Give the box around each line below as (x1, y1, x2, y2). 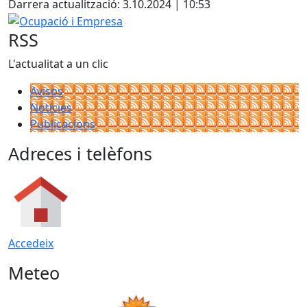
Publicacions (30, 116, 95, 132)
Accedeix (8, 236, 53, 251)
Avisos (30, 84, 63, 99)
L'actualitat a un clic (8, 56, 108, 72)
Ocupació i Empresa (8, 12, 111, 27)
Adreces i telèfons (8, 142, 152, 166)
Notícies (30, 100, 72, 116)
